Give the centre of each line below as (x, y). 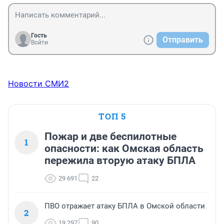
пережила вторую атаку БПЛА (120, 161)
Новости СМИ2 (38, 84)
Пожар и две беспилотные (110, 137)
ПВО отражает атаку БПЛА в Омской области (125, 206)
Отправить (183, 40)
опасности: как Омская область (124, 149)
